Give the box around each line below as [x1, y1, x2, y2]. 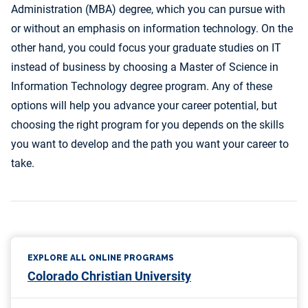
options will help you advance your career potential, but [11, 99, 277, 112]
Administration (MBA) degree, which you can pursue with [11, 3, 285, 16]
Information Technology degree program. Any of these [11, 80, 272, 93]
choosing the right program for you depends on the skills [11, 118, 284, 131]
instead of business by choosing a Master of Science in [11, 60, 278, 74]
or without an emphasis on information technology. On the [11, 22, 293, 35]
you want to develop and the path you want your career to [11, 137, 289, 151]
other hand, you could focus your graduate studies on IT [11, 41, 281, 54]
